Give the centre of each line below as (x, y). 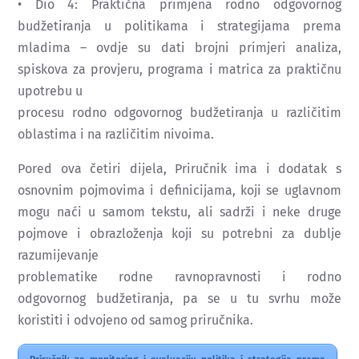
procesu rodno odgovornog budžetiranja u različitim (179, 112)
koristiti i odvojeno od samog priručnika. (136, 320)
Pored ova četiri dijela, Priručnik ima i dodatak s (179, 168)
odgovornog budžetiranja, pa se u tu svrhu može (179, 298)
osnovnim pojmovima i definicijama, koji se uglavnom (179, 190)
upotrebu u (50, 91)
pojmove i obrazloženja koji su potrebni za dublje (179, 233)
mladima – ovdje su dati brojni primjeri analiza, (179, 47)
